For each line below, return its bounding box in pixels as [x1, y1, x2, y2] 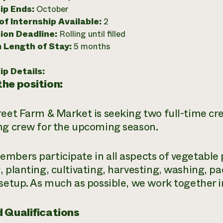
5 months [73, 40, 110, 53]
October [36, 3, 69, 15]
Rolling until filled [59, 28, 125, 40]
